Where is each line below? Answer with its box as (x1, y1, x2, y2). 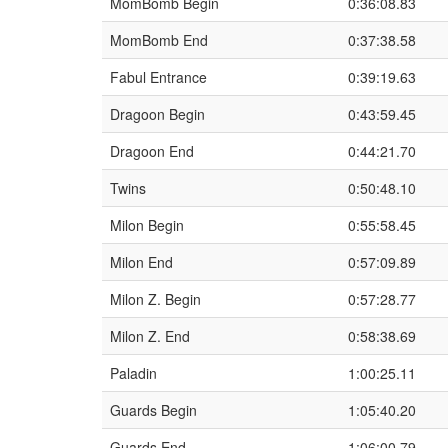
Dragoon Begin (110, 104, 205, 124)
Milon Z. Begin (110, 289, 201, 309)
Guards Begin (110, 400, 197, 420)
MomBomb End (110, 30, 208, 50)
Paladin (110, 363, 157, 383)
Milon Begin (110, 215, 184, 235)
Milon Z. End (110, 326, 190, 346)
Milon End (110, 252, 173, 272)
